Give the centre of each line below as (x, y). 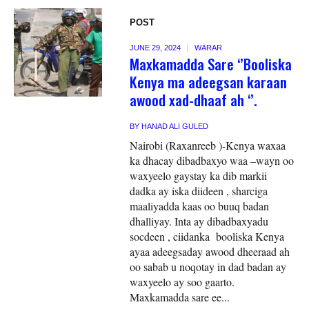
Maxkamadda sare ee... (180, 297)
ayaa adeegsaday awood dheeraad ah (210, 251)
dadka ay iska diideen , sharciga (199, 190)
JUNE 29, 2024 (156, 47)
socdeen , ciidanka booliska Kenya (207, 236)
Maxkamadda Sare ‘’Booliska (211, 63)
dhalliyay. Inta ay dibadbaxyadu (199, 221)
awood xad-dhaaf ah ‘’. (194, 99)
